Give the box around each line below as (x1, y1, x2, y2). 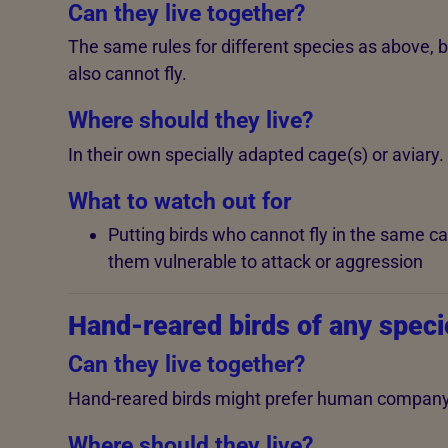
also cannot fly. (67, 63, 187, 85)
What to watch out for (67, 187, 291, 214)
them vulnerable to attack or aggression (107, 251, 423, 273)
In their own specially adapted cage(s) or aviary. (67, 143, 444, 165)
